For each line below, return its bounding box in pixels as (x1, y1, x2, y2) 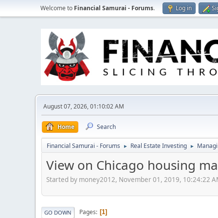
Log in (176, 4, 192, 12)
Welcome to (40, 4, 74, 12)
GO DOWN (44, 208, 72, 216)
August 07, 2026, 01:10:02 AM (43, 102, 124, 110)
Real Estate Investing (130, 142, 187, 150)
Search (97, 123, 116, 131)
